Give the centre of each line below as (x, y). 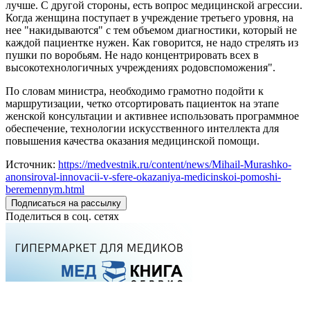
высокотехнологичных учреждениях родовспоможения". (140, 67)
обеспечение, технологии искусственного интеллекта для (142, 128)
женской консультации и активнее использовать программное (152, 116)
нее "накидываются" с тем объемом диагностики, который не (151, 30)
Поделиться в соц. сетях (62, 216)
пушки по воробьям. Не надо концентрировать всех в (132, 55)
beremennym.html (45, 189)
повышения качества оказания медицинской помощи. (133, 140)
